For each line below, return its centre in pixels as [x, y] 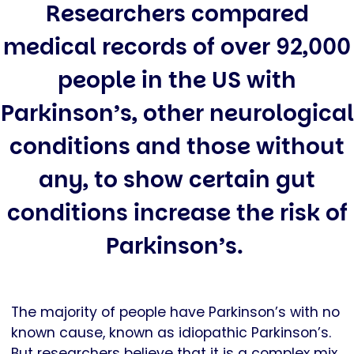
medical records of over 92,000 [177, 47]
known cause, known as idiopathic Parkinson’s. [171, 332]
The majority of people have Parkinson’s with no [175, 312]
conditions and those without [177, 146]
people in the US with [177, 80]
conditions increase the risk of [177, 213]
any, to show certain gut [177, 179]
